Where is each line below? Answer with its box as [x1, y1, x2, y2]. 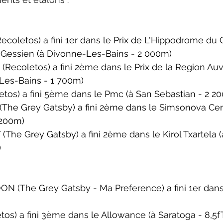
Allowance [101, 210, 148, 220]
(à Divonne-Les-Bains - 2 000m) [37, 48, 172, 59]
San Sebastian [136, 89, 196, 99]
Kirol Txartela [163, 129, 219, 139]
